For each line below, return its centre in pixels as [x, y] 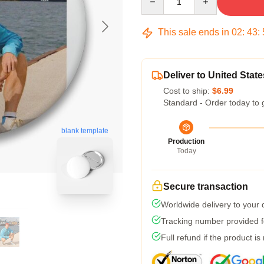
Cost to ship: [188, 91]
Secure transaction [206, 187]
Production [186, 141]
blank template [85, 131]
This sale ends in [194, 32]
